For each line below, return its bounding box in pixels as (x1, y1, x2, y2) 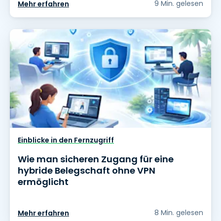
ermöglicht (18, 176, 69, 188)
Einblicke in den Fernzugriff (18, 135, 114, 146)
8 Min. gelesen (154, 208, 203, 218)
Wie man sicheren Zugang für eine (18, 153, 174, 166)
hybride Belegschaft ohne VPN (18, 164, 155, 177)
